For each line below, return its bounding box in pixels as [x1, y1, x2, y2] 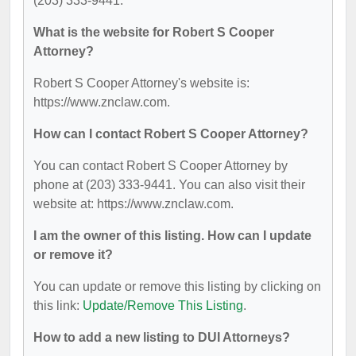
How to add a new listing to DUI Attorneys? [33, 331, 290, 344]
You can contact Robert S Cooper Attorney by [33, 159, 288, 172]
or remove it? [33, 248, 113, 261]
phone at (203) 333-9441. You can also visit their [33, 178, 305, 192]
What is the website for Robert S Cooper [33, 25, 274, 39]
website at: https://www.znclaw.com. [33, 197, 234, 211]
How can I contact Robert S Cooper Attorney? [33, 127, 308, 141]
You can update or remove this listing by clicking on [33, 280, 321, 293]
